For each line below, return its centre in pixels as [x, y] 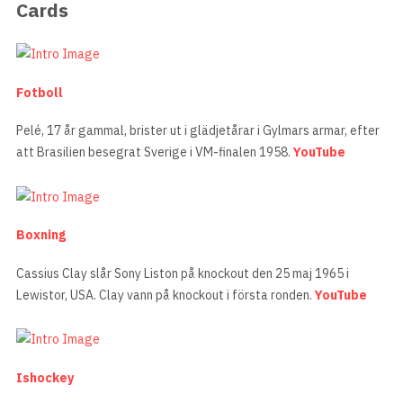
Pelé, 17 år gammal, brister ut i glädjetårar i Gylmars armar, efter [198, 131]
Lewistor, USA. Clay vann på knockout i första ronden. [166, 295]
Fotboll [40, 92]
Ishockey [45, 377]
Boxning [41, 235]
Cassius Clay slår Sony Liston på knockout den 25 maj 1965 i [183, 273]
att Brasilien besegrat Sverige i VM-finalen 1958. [155, 152]
